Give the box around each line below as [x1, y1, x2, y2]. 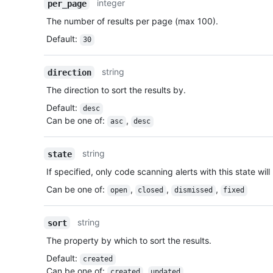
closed [138, 186, 164, 195]
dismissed [174, 186, 213, 195]
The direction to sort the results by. [46, 85, 186, 96]
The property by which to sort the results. [46, 235, 211, 246]
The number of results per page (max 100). [46, 16, 218, 27]
